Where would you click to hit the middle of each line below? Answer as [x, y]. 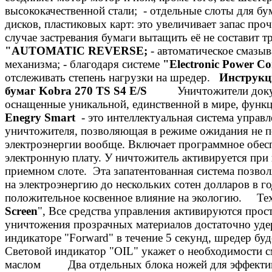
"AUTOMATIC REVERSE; [76, 50]
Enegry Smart [42, 117]
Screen [21, 211]
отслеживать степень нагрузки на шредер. [112, 77]
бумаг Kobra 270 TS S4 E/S [76, 90]
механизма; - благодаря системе [82, 64]
